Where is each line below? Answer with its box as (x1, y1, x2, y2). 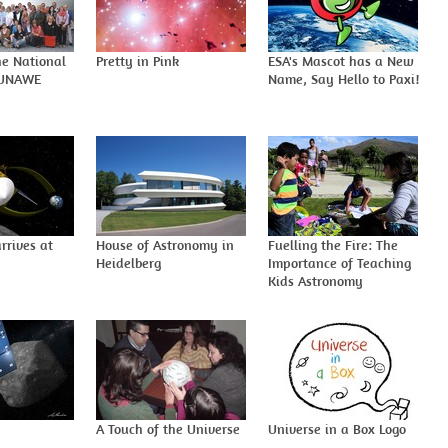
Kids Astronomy (268, 272, 363, 290)
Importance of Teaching (268, 254, 411, 272)
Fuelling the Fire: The (268, 236, 398, 254)
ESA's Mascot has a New (268, 52, 414, 70)
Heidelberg (96, 254, 161, 272)
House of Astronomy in (96, 236, 234, 254)
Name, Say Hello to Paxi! (268, 70, 419, 88)
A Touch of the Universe (96, 420, 240, 438)
